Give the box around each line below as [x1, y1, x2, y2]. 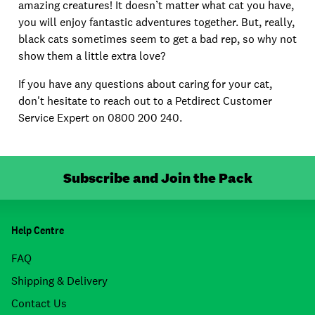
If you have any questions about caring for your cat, [18, 77, 272, 91]
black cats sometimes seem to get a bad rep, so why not [18, 32, 297, 46]
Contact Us [11, 296, 67, 311]
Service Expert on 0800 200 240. [18, 110, 182, 125]
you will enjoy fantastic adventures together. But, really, [18, 15, 295, 30]
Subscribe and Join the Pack [63, 169, 252, 187]
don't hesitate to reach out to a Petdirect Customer [18, 94, 272, 108]
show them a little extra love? [18, 49, 165, 63]
